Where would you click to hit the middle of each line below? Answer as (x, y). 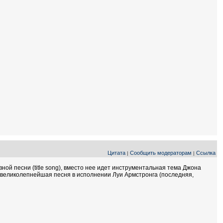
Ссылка (206, 153)
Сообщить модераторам (161, 153)
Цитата (116, 153)
